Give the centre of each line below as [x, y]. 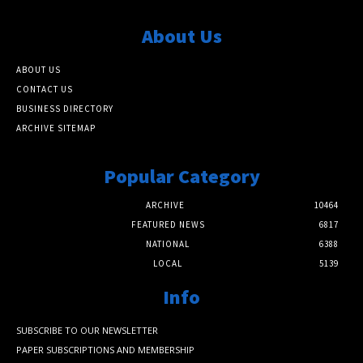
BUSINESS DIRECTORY [65, 108]
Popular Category [181, 176]
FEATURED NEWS [168, 224]
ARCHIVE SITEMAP [56, 128]
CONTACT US [45, 89]
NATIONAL [168, 243]
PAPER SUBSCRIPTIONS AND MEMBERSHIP [105, 349]
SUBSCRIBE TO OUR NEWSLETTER [87, 330]
